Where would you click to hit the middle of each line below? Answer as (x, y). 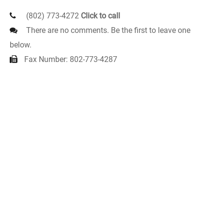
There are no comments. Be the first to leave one (107, 30)
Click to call (101, 16)
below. (21, 45)
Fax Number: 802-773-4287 (71, 59)
